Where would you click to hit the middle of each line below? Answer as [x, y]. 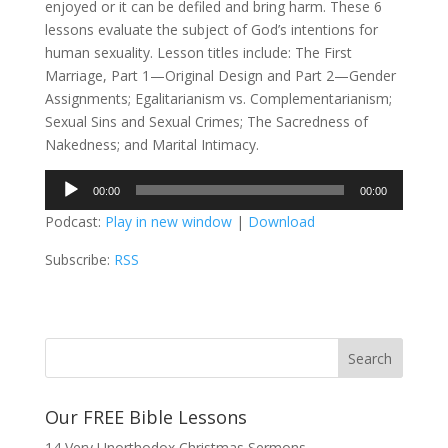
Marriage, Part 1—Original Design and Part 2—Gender [220, 75]
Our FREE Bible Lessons [145, 417]
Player [63, 203]
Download [281, 221]
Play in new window [168, 221]
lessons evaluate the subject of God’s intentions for [211, 29]
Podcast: [74, 221]
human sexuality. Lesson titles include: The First [198, 52]
